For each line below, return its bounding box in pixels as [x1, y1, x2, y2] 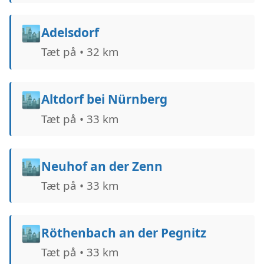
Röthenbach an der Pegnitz [41, 224, 206, 241]
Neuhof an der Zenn [41, 157, 163, 174]
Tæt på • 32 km [41, 44, 118, 60]
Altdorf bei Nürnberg [41, 91, 167, 108]
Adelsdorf [41, 24, 99, 41]
